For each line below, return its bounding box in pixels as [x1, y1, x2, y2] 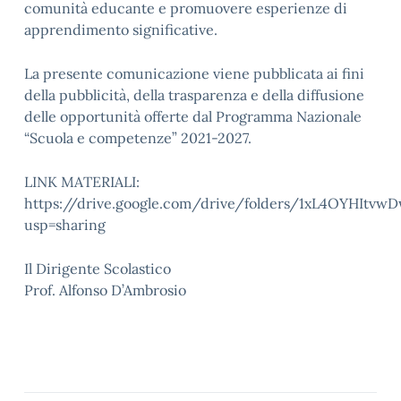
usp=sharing [24, 216, 106, 234]
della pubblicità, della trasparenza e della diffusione [24, 86, 364, 104]
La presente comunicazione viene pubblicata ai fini [24, 64, 364, 82]
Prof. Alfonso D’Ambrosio [24, 281, 186, 299]
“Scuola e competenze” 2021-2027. [24, 129, 252, 147]
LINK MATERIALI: [24, 173, 140, 191]
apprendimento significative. [24, 21, 218, 38]
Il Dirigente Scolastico [24, 260, 171, 277]
